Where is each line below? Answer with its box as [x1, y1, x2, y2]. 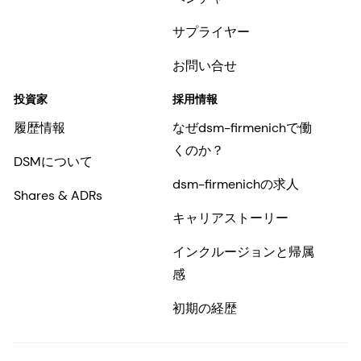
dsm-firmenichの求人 [172, 176, 299, 193]
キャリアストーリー [172, 210, 288, 227]
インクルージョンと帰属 [172, 243, 314, 261]
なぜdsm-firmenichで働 [172, 119, 312, 137]
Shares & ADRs [14, 187, 102, 205]
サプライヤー [172, 23, 250, 41]
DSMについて [14, 153, 93, 171]
